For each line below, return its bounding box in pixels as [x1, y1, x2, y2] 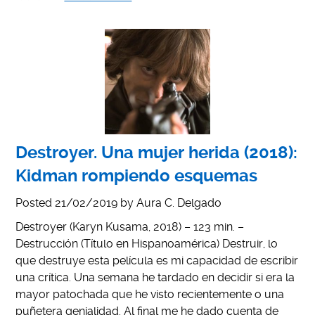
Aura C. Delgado [136, 195, 222, 210]
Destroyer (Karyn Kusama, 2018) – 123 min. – [15, 219, 245, 233]
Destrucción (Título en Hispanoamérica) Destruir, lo [15, 236, 278, 250]
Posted [15, 195, 56, 210]
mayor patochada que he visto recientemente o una [15, 287, 285, 301]
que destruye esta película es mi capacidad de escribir [15, 253, 299, 267]
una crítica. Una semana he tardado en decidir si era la [15, 270, 295, 284]
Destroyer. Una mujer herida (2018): [15, 142, 298, 162]
